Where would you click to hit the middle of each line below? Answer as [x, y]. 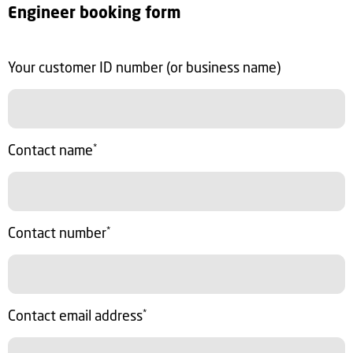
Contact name [50, 150]
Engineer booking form [95, 12]
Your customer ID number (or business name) [144, 67]
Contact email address [75, 315]
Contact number [57, 232]
